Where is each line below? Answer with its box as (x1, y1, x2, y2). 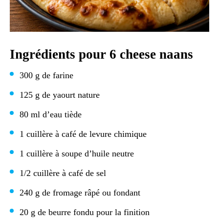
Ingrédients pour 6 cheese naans (10, 47, 193, 62)
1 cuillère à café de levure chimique (20, 129, 147, 139)
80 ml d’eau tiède (20, 109, 82, 119)
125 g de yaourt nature (20, 90, 100, 100)
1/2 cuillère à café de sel (20, 168, 106, 178)
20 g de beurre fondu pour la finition (20, 207, 150, 217)
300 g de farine (20, 70, 73, 80)
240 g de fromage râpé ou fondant (20, 188, 140, 197)
